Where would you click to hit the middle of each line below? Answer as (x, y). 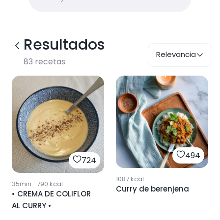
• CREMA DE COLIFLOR (51, 193)
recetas (49, 62)
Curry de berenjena (152, 189)
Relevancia (176, 54)
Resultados (64, 45)
